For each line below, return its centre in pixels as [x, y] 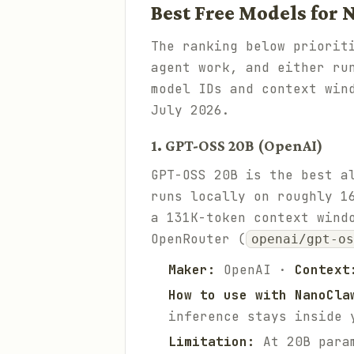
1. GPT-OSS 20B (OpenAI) [237, 145]
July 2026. [190, 110]
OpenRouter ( [198, 239]
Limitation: [212, 342]
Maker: [192, 270]
